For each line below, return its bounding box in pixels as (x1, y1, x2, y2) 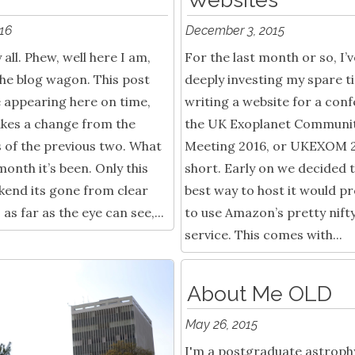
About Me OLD (186, 281, 332, 306)
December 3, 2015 (185, 22, 285, 38)
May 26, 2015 (185, 316, 258, 332)
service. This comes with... (185, 227, 342, 243)
